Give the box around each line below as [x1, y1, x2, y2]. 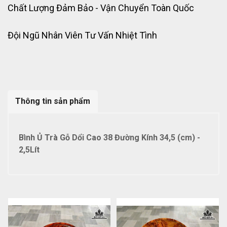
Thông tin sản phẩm [15, 96, 90, 106]
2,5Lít [19, 145, 40, 155]
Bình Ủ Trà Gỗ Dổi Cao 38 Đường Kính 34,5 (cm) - [19, 133, 200, 143]
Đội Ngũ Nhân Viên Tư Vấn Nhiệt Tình [8, 30, 157, 41]
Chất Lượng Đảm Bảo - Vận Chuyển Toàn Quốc [8, 3, 194, 14]
